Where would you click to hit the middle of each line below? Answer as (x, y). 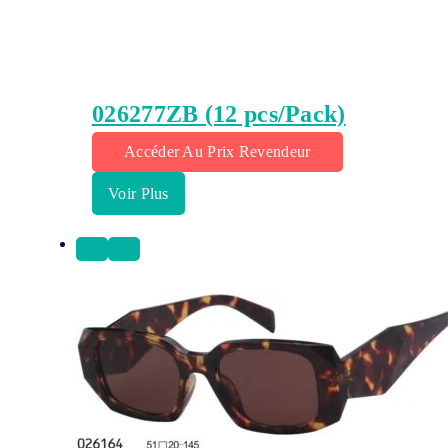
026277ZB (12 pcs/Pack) (219, 114)
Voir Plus (138, 194)
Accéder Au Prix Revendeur (217, 152)
